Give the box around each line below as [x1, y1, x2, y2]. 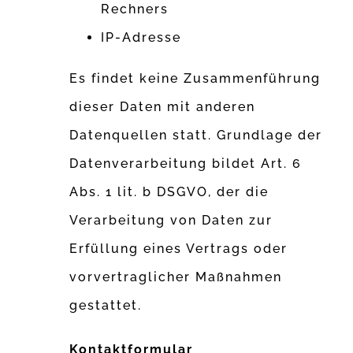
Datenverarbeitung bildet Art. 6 [69, 156, 303, 172]
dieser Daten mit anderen [69, 99, 256, 115]
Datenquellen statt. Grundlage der [69, 128, 323, 143]
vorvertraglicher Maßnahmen [69, 269, 283, 285]
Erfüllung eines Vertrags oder [69, 241, 288, 257]
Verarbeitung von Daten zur [69, 213, 273, 229]
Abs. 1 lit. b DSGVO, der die [69, 184, 269, 200]
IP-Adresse [101, 30, 182, 46]
